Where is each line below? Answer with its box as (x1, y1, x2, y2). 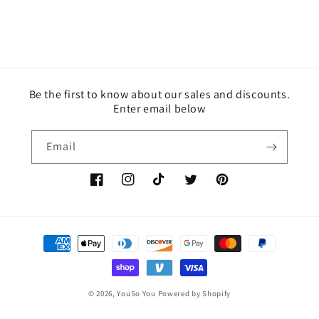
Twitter (184, 180, 217, 194)
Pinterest (215, 180, 258, 194)
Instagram (121, 180, 169, 194)
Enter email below (113, 101, 206, 116)
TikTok (152, 180, 182, 194)
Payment (24, 230, 66, 244)
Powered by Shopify (157, 288, 231, 298)
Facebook (90, 180, 135, 194)
